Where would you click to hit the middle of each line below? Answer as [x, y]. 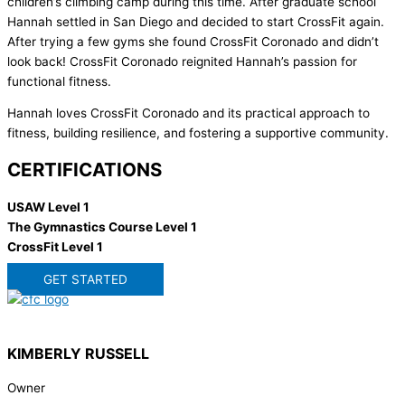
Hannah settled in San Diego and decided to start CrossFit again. [196, 21]
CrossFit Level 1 [55, 247]
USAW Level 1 [48, 207]
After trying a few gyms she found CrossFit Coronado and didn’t [193, 41]
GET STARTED [85, 279]
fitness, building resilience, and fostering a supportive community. [198, 133]
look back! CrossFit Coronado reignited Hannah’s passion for [182, 61]
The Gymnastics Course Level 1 [102, 227]
